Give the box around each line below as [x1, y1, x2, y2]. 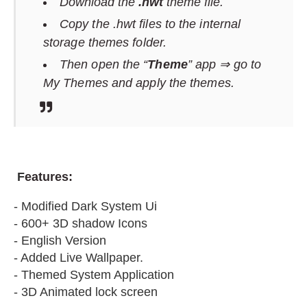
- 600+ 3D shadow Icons [14, 217, 147, 230]
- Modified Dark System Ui [14, 199, 160, 213]
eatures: [25, 170, 76, 184]
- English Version [14, 234, 106, 247]
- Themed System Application [14, 268, 174, 282]
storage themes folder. [43, 36, 167, 49]
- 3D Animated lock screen [14, 285, 158, 299]
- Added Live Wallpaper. [14, 251, 143, 265]
